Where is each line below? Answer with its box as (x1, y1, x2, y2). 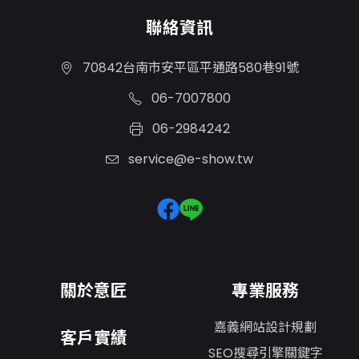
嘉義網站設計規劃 (214, 318, 317, 337)
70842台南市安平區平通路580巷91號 (79, 58, 299, 77)
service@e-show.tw (125, 149, 253, 168)
